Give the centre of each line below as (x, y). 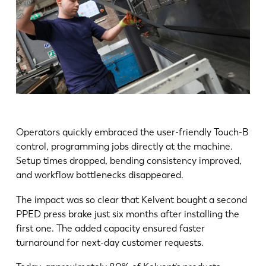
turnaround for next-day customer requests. (110, 242)
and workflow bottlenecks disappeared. (99, 175)
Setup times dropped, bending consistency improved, (129, 160)
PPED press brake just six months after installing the (127, 214)
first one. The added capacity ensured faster (110, 228)
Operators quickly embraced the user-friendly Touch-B (132, 132)
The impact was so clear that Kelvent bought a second (131, 199)
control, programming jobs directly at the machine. (124, 146)
